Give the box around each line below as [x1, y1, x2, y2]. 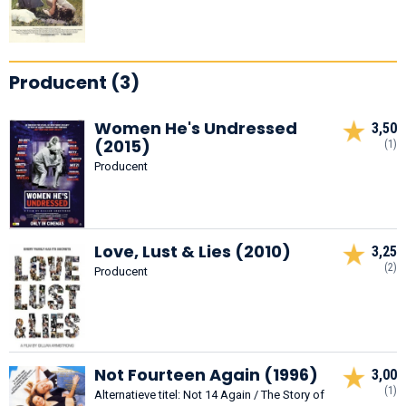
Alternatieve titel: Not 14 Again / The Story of [94, 387, 324, 401]
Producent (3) [9, 69, 140, 95]
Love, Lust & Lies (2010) [94, 239, 291, 263]
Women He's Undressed [94, 116, 297, 140]
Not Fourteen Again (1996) [94, 362, 318, 386]
